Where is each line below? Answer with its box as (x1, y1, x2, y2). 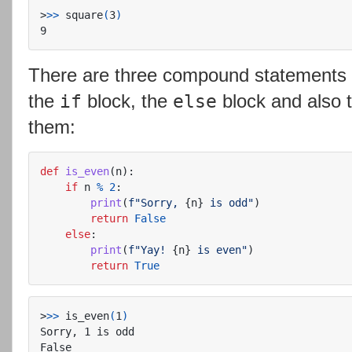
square (59, 8, 103, 21)
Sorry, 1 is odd (40, 324, 134, 338)
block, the (82, 90, 173, 112)
